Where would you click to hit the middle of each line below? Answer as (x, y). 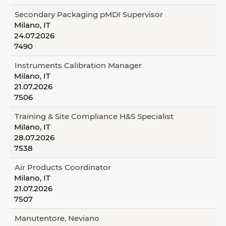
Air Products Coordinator (63, 167)
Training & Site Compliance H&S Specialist (94, 116)
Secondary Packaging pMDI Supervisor (89, 14)
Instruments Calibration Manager (78, 65)
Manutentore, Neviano (57, 218)
